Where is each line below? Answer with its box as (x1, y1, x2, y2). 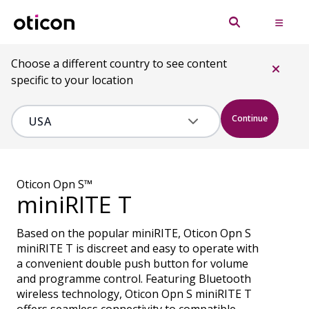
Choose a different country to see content (11, 56, 227, 71)
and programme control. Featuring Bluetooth (17, 271, 251, 286)
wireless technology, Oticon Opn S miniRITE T (17, 286, 252, 301)
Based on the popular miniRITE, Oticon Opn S (17, 226, 251, 241)
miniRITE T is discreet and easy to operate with (17, 241, 259, 256)
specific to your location (11, 72, 133, 88)
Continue (232, 112, 268, 124)
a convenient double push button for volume (17, 256, 248, 271)
